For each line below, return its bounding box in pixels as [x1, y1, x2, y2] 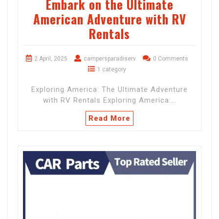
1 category [97, 66, 126, 73]
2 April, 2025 [34, 55, 67, 63]
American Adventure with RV [33, 10, 186, 28]
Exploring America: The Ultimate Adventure [31, 85, 188, 94]
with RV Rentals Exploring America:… [43, 96, 176, 105]
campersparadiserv [84, 55, 136, 63]
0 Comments [153, 55, 188, 63]
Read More [88, 114, 131, 123]
